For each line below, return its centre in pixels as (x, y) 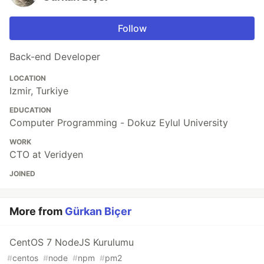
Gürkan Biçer (98, 211)
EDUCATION (30, 110)
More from (37, 211)
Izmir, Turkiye (39, 90)
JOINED (22, 173)
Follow (132, 28)
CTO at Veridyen (46, 154)
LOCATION (28, 78)
